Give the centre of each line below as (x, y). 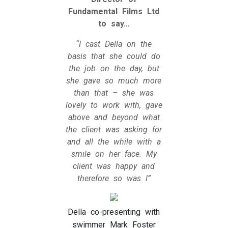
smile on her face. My (114, 154)
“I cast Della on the (114, 44)
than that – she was (114, 93)
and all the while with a (114, 141)
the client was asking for (114, 129)
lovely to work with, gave (114, 105)
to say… (114, 23)
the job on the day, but (114, 68)
